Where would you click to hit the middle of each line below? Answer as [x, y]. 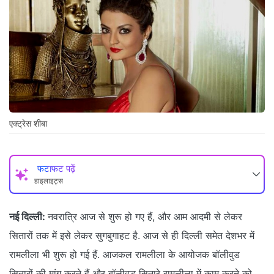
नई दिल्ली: [27, 217]
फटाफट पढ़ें [56, 169]
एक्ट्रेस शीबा [28, 124]
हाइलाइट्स [49, 181]
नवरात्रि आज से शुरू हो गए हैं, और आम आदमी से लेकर [145, 217]
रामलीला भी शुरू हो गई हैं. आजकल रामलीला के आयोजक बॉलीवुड [124, 255]
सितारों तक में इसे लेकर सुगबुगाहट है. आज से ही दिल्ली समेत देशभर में [132, 236]
